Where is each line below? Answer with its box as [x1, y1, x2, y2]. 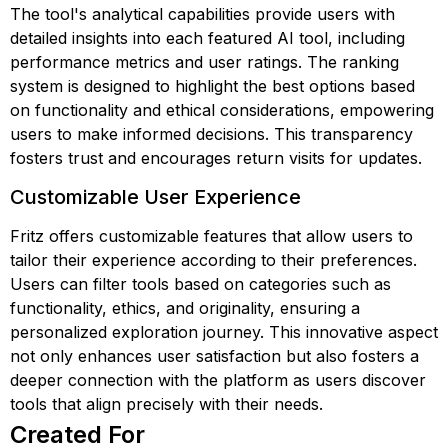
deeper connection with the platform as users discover [10, 370, 426, 390]
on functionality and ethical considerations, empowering [10, 100, 434, 120]
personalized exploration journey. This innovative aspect [10, 322, 438, 342]
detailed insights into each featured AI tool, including [10, 28, 405, 48]
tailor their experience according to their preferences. [10, 250, 417, 270]
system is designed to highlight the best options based [10, 76, 415, 96]
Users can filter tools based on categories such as [10, 274, 391, 294]
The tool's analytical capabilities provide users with [10, 4, 395, 24]
